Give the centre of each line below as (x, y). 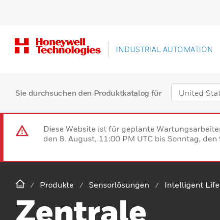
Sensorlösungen (119, 184)
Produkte (57, 184)
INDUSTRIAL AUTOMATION (165, 49)
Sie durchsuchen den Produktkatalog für (88, 93)
